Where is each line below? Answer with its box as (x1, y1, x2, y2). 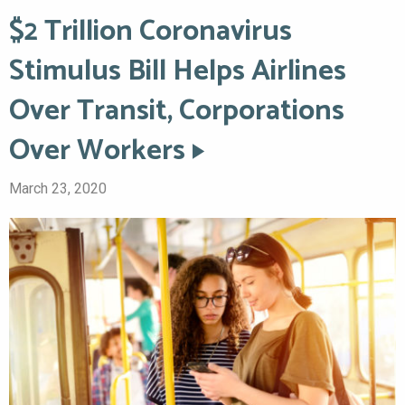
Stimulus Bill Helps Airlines (9, 48, 346, 96)
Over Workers (9, 127, 185, 175)
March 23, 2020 (9, 180, 107, 198)
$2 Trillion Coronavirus (9, 8, 292, 56)
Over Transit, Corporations (9, 88, 344, 136)
